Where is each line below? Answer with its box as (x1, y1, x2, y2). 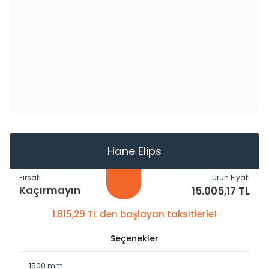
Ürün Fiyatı (212, 172, 250, 183)
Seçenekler (110, 232, 159, 244)
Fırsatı (19, 172, 41, 183)
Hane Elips (107, 144, 162, 159)
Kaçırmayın (19, 183, 80, 198)
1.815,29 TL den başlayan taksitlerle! (52, 208, 217, 220)
